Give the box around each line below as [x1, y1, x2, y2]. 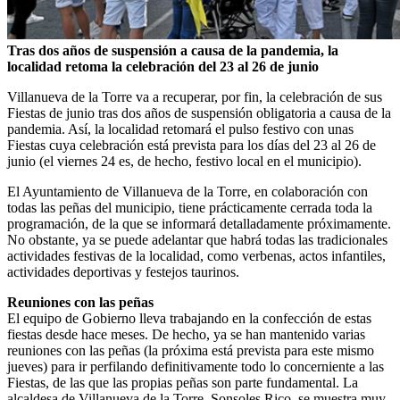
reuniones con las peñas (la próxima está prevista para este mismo [7, 342, 374, 358]
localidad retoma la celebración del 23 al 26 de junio [7, 58, 319, 74]
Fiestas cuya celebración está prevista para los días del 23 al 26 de [7, 137, 376, 153]
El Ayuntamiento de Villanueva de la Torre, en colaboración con [7, 183, 368, 199]
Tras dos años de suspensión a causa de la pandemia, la [7, 42, 338, 58]
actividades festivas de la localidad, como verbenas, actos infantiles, [7, 247, 386, 263]
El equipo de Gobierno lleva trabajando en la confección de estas [7, 310, 371, 326]
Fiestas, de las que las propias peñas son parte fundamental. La [7, 374, 358, 390]
